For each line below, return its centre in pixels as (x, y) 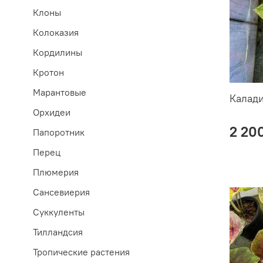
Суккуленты (59, 212)
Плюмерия (56, 172)
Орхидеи (52, 112)
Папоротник (59, 132)
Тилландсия (58, 232)
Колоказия (56, 33)
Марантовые (60, 92)
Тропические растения (81, 252)
